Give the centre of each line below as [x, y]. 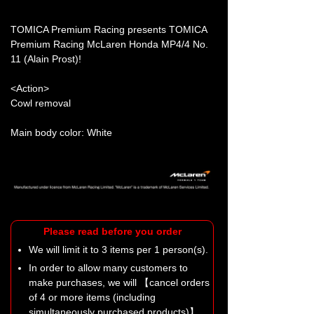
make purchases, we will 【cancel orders [119, 283]
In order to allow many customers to [108, 268]
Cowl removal [41, 103]
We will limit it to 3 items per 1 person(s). [118, 250]
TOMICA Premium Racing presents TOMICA [109, 29]
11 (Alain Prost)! [46, 59]
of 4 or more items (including [92, 298]
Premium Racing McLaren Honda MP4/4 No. [109, 44]
